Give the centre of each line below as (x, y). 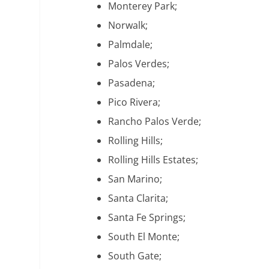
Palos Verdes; (139, 64)
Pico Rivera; (134, 102)
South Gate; (135, 256)
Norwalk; (128, 26)
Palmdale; (131, 45)
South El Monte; (144, 237)
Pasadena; (132, 83)
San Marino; (135, 179)
